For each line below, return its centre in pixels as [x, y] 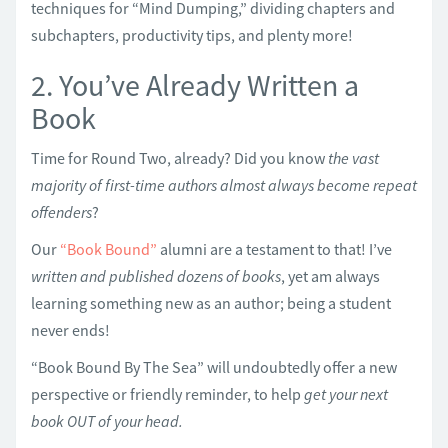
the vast [353, 157]
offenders [61, 211]
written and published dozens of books [156, 275]
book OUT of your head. [107, 420]
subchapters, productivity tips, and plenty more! [192, 34]
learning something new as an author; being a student [211, 302]
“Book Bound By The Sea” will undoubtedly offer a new [214, 366]
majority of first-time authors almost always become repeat [224, 184]
